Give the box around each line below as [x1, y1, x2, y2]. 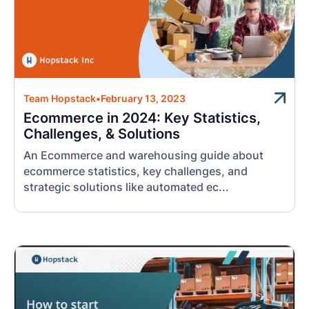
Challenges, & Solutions [23, 126, 181, 143]
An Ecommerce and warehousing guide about [23, 149, 264, 163]
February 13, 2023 [101, 92, 186, 104]
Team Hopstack [23, 92, 97, 104]
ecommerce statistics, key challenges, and [23, 165, 248, 179]
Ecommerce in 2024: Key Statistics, [23, 110, 261, 127]
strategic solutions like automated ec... [23, 181, 230, 195]
